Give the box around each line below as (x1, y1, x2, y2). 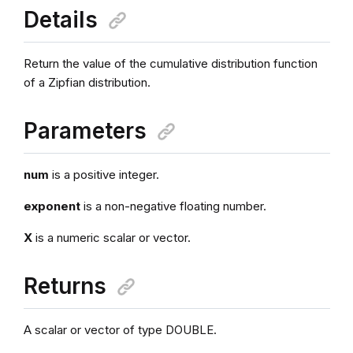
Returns (23, 272, 106, 299)
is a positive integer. (48, 166, 159, 182)
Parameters (23, 117, 147, 144)
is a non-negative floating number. (80, 198, 266, 214)
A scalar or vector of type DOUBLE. (23, 321, 217, 337)
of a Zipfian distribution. (23, 74, 150, 90)
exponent (23, 198, 80, 214)
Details (23, 6, 98, 33)
